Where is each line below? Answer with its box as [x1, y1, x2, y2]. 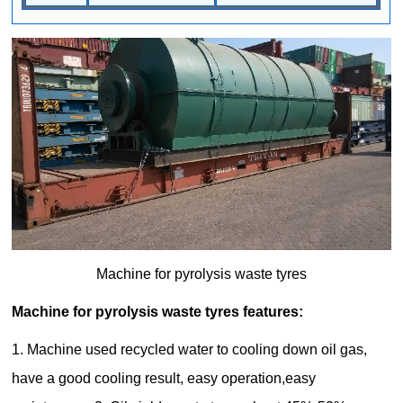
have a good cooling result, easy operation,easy [12, 371, 317, 387]
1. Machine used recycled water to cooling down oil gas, [12, 342, 368, 358]
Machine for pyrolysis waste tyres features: [12, 304, 304, 320]
